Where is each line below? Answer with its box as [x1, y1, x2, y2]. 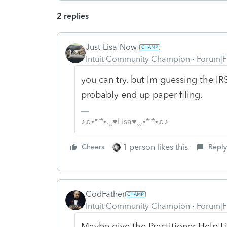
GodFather [86, 188, 125, 199]
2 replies [57, 11, 89, 21]
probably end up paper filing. [81, 89, 203, 100]
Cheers [82, 142, 104, 152]
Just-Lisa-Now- [86, 42, 139, 52]
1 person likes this [123, 142, 188, 152]
